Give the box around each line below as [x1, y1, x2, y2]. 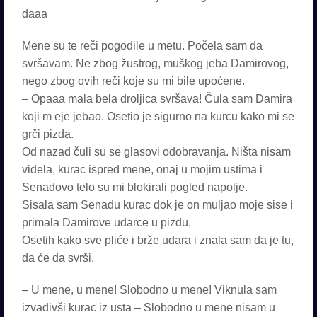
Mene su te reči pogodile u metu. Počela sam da [22, 40, 263, 52]
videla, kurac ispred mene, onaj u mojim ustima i [22, 163, 263, 175]
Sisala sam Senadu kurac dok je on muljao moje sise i [22, 199, 293, 211]
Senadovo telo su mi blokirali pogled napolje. [22, 181, 248, 193]
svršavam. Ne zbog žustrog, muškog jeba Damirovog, [22, 57, 289, 69]
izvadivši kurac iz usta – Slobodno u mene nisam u [22, 301, 275, 313]
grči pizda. [22, 128, 74, 140]
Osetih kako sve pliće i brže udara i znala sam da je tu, [22, 234, 294, 246]
